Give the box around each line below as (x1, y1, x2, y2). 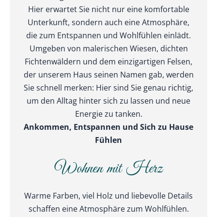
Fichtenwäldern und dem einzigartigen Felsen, (25, 55, 192, 67)
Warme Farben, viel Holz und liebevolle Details (24, 190, 193, 201)
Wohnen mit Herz (54, 159, 163, 179)
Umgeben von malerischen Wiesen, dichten (29, 42, 188, 54)
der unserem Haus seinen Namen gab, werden (23, 68, 194, 80)
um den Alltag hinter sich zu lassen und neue (27, 94, 190, 106)
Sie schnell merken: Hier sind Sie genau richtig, (24, 81, 193, 93)
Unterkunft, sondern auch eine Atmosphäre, (28, 16, 189, 28)
